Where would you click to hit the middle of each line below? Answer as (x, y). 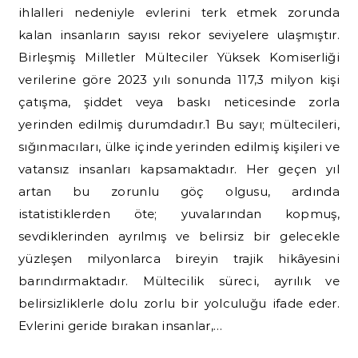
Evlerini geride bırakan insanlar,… (121, 326)
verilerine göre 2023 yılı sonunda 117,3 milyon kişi (179, 80)
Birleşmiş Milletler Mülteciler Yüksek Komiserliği (179, 57)
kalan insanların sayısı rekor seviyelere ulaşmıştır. (179, 35)
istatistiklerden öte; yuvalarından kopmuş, (179, 214)
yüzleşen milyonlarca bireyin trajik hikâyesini (179, 259)
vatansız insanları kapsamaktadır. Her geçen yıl (179, 169)
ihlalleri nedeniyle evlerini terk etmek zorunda (179, 12)
